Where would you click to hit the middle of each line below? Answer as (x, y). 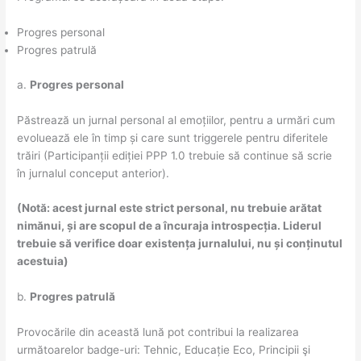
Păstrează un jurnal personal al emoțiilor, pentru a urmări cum (176, 120)
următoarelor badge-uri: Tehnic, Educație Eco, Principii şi (164, 350)
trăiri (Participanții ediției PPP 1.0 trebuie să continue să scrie (175, 155)
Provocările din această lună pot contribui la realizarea (158, 332)
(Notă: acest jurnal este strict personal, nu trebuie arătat (170, 208)
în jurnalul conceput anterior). (93, 173)
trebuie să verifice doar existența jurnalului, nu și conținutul (180, 244)
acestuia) (43, 261)
